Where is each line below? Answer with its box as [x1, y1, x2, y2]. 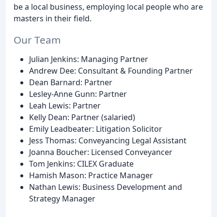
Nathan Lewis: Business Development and [29, 182, 182, 193]
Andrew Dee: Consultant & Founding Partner [29, 65, 193, 77]
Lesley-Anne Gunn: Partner [29, 89, 127, 100]
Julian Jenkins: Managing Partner [29, 54, 148, 65]
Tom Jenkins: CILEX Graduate [29, 158, 134, 170]
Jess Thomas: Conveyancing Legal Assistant [29, 135, 186, 146]
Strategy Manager [29, 193, 95, 204]
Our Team [14, 33, 61, 47]
